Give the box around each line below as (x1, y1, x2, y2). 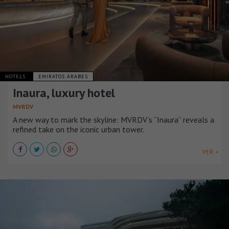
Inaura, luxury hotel (13, 85, 115, 101)
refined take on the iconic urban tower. (13, 124, 144, 135)
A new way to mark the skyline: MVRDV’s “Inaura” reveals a (13, 114, 214, 125)
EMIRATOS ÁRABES (38, 73, 88, 80)
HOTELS (5, 73, 28, 80)
